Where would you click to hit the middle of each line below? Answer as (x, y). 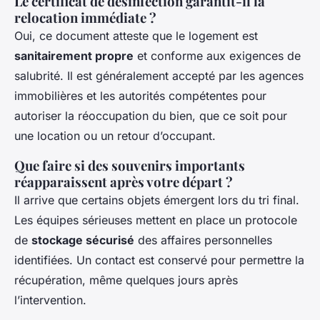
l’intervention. (50, 300)
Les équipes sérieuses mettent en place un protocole (156, 220)
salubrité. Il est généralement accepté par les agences (159, 76)
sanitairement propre (74, 56)
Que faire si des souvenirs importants (130, 166)
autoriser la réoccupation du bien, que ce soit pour (151, 116)
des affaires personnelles (203, 240)
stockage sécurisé (83, 240)
